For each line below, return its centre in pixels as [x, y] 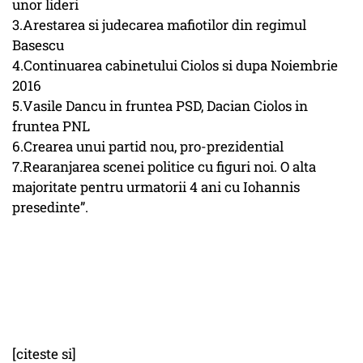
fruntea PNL [51, 126]
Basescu [38, 45]
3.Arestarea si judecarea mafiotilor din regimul [159, 25]
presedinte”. [50, 207]
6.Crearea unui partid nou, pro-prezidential [148, 147]
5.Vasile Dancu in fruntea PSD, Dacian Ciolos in [160, 106]
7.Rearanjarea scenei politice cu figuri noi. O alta [164, 167]
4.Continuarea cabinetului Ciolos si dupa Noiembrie [175, 66]
